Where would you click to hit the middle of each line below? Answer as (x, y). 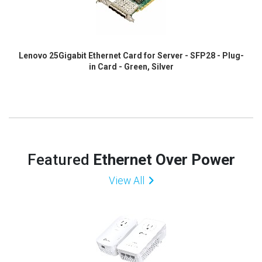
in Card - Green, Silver (131, 67)
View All (126, 180)
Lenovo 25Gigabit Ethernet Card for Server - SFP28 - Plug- (131, 56)
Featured (60, 159)
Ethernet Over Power (164, 159)
